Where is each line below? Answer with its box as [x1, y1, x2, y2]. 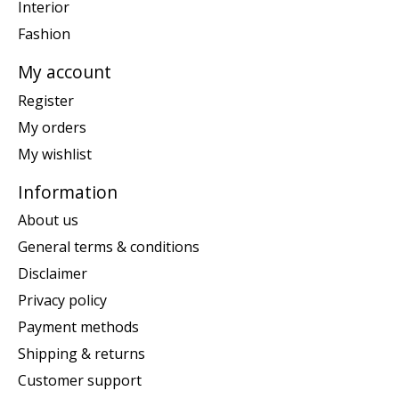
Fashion [18, 24, 70, 45]
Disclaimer [18, 264, 87, 284]
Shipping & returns [18, 344, 145, 364]
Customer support [18, 370, 142, 391]
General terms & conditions [18, 237, 199, 257]
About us [18, 210, 78, 231]
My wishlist [18, 143, 92, 164]
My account [18, 60, 111, 85]
